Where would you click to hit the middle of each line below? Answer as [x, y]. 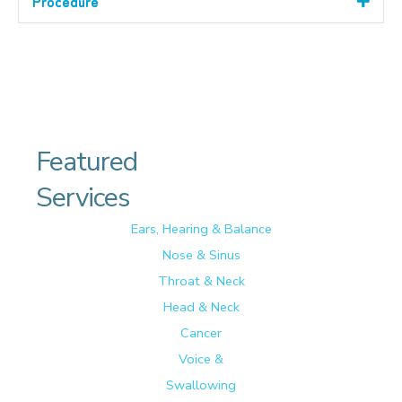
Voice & [201, 359]
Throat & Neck [201, 281]
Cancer [201, 333]
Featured [87, 162]
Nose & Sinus [201, 255]
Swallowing [201, 385]
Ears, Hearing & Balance [201, 229]
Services [83, 198]
